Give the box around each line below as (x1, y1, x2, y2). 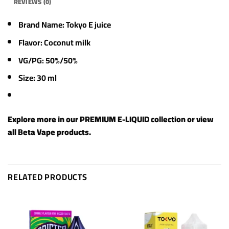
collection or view (149, 111, 214, 127)
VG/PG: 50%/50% (18, 52, 78, 68)
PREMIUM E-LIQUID (80, 111, 149, 127)
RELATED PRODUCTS (8, 169, 87, 185)
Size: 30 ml (18, 70, 57, 86)
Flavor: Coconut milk (18, 34, 90, 50)
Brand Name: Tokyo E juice (18, 17, 111, 33)
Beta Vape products (18, 124, 89, 140)
